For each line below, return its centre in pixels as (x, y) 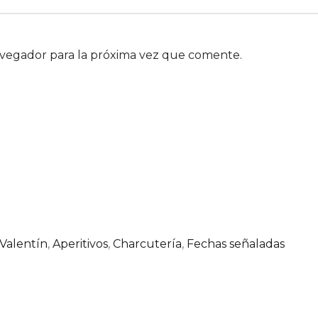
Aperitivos (80, 243)
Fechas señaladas (236, 243)
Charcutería (147, 243)
